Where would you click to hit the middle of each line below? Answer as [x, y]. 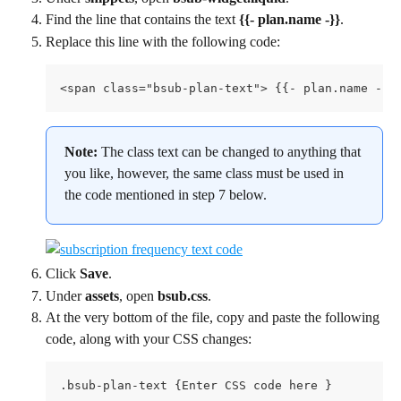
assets [102, 295]
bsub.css [183, 295]
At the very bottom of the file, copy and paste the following [214, 317]
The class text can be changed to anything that [233, 152]
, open [138, 295]
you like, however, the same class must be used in [206, 174]
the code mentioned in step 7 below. [166, 195]
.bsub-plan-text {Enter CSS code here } [196, 385]
